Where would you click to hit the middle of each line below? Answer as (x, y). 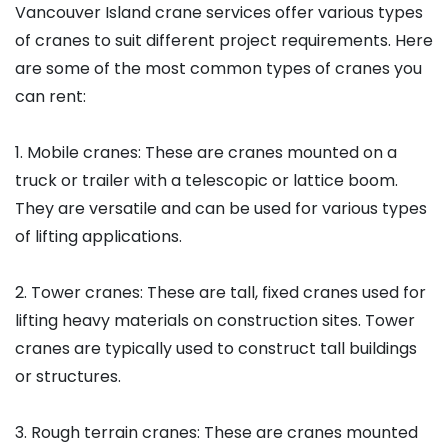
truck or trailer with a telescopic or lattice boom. (206, 181)
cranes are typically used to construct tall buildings (216, 349)
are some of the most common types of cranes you (218, 69)
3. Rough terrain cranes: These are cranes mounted (216, 433)
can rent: (50, 97)
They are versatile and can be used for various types (221, 209)
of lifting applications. (98, 237)
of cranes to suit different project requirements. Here (224, 41)
